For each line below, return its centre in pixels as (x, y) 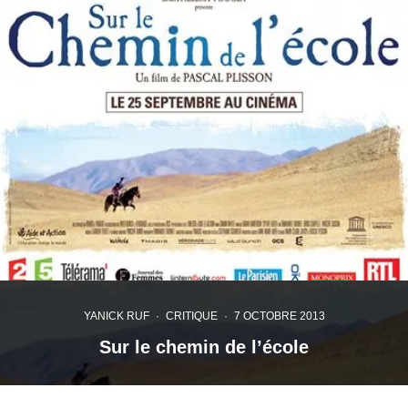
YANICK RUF (116, 316)
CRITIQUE (191, 316)
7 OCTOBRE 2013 (279, 316)
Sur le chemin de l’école (204, 347)
